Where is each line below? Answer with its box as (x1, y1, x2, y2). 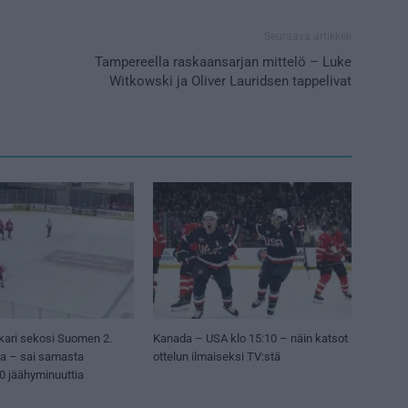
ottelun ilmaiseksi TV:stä (153, 349, 280, 363)
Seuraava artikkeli (264, 29, 352, 43)
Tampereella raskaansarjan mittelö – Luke (95, 53, 352, 70)
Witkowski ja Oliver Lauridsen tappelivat (109, 72, 352, 89)
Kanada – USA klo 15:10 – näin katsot (153, 331, 348, 345)
